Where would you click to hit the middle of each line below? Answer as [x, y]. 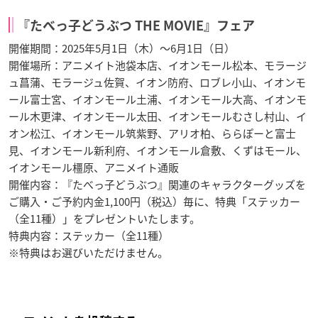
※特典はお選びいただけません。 [88, 252]
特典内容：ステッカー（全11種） [89, 235]
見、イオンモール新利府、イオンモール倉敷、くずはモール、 [158, 150]
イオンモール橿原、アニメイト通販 [94, 167]
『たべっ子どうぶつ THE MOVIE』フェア [136, 25]
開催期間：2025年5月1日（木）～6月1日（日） [122, 48]
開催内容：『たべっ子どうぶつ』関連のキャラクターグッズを [157, 184]
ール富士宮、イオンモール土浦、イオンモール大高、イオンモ [158, 99]
